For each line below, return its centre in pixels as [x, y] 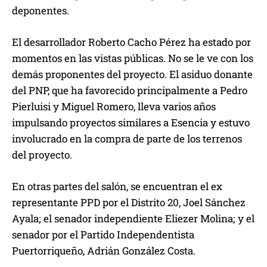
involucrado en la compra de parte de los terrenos [127, 139]
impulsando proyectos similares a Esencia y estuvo [131, 123]
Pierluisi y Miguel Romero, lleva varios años [114, 107]
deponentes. [41, 11]
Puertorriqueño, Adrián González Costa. [104, 251]
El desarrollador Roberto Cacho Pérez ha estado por [131, 42]
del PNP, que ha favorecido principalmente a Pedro [130, 91]
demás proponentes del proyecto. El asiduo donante [132, 74]
